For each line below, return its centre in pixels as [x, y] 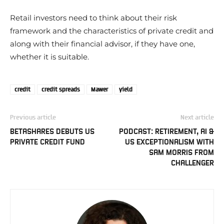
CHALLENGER [192, 162]
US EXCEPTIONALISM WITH [169, 141]
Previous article [33, 117]
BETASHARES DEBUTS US [52, 130]
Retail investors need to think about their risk [93, 18]
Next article [197, 117]
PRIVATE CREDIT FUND [47, 141]
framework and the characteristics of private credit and [112, 31]
